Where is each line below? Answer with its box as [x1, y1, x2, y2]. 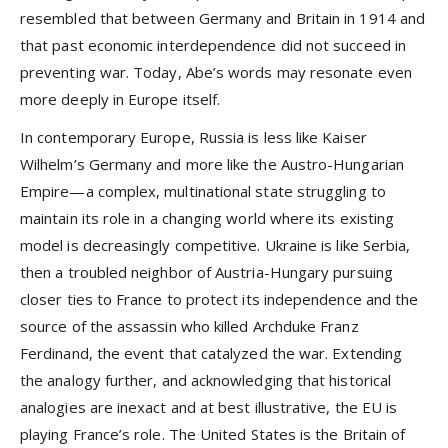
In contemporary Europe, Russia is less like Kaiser [20, 127, 367, 147]
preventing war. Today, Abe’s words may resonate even [20, 61, 412, 82]
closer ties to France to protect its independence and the [20, 289, 419, 309]
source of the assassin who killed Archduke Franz [20, 316, 359, 336]
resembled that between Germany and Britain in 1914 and [20, 7, 426, 28]
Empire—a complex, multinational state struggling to [20, 181, 386, 201]
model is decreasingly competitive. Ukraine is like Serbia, [20, 235, 411, 255]
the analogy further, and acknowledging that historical [20, 370, 392, 390]
